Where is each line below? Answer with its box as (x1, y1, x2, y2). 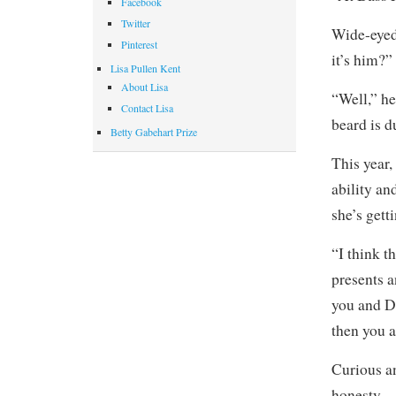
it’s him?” (331, 49, 393, 70)
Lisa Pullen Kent (110, 61, 180, 76)
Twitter (121, 16, 150, 31)
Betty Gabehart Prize (110, 125, 197, 140)
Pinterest (121, 37, 157, 52)
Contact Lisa (121, 101, 173, 116)
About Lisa (121, 80, 168, 95)
